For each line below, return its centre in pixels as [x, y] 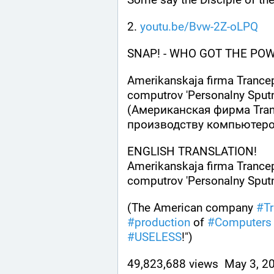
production [162, 222]
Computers [243, 222]
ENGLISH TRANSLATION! [194, 151]
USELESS [158, 237]
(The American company [192, 207]
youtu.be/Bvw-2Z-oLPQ [199, 26]
